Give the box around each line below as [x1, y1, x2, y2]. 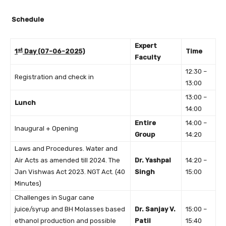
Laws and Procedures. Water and [15, 145, 118, 153]
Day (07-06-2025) [23, 47, 85, 55]
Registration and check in [15, 73, 94, 81]
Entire [135, 119, 156, 127]
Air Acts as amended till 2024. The [15, 156, 120, 164]
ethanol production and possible [15, 217, 116, 225]
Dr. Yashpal [135, 156, 171, 164]
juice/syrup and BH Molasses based [15, 205, 125, 213]
